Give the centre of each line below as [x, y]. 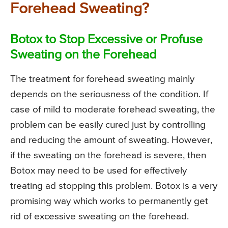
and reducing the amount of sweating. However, [111, 140]
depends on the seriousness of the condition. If [109, 95]
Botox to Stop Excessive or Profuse [106, 40]
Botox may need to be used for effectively [98, 171]
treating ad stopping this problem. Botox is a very [114, 186]
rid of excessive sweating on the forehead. [99, 217]
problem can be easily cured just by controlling [108, 125]
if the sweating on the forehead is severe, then [108, 156]
